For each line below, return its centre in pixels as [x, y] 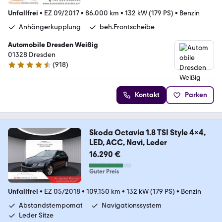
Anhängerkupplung [50, 27]
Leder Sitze [36, 216]
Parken [196, 95]
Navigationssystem [132, 206]
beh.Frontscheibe [127, 27]
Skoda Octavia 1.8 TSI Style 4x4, [147, 133]
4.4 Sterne [23, 69]
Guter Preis [104, 172]
